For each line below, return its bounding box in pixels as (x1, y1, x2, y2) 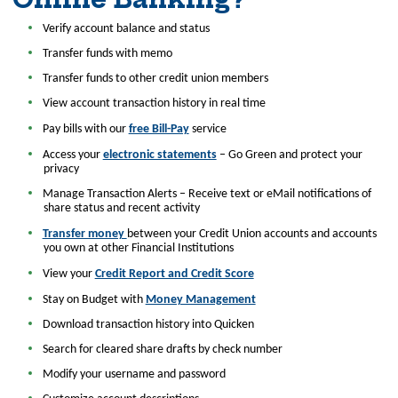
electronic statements (102, 149, 217, 161)
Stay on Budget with (42, 294, 146, 306)
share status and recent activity (43, 203, 200, 214)
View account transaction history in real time (42, 98, 266, 109)
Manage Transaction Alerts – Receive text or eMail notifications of (42, 188, 371, 200)
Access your (42, 149, 103, 161)
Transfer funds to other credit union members (42, 73, 268, 84)
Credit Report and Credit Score (94, 268, 254, 280)
